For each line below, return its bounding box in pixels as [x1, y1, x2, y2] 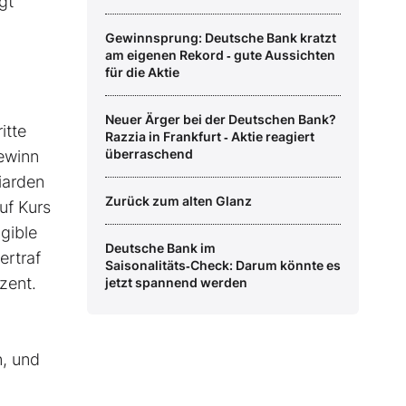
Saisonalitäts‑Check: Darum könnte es [105, 257, 341, 274]
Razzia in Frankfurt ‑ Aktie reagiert [105, 129, 314, 145]
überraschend [105, 146, 193, 162]
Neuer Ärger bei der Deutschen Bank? [105, 111, 336, 128]
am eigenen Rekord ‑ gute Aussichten [105, 47, 335, 63]
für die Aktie [105, 64, 179, 81]
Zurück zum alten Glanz [105, 193, 252, 209]
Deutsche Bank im [105, 240, 216, 256]
